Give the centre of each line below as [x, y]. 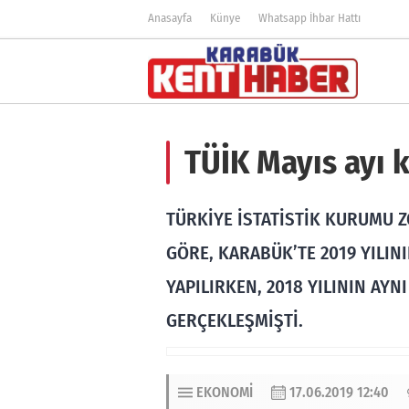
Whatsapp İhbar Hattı [309, 18]
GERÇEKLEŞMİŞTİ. [235, 321]
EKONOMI [225, 392]
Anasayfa [170, 18]
